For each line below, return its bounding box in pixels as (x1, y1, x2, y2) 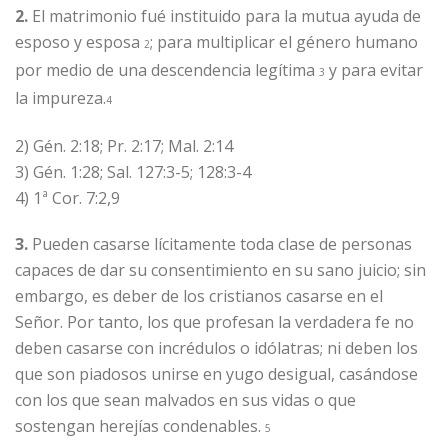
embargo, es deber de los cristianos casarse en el (15, 285, 383, 307)
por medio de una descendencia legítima (15, 59, 319, 81)
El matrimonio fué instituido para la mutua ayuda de (32, 5, 421, 27)
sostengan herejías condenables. (15, 415, 265, 437)
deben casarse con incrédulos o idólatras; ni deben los (15, 337, 418, 359)
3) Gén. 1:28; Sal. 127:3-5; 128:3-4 (15, 161, 251, 183)
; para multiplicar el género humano (150, 31, 418, 53)
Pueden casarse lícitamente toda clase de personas (28, 233, 412, 255)
